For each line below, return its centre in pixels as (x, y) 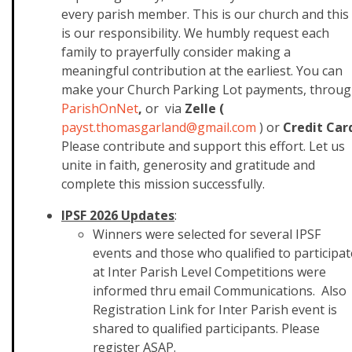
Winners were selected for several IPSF (207, 234)
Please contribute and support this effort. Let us (203, 146)
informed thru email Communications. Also (220, 291)
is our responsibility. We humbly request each (195, 33)
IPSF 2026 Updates (118, 215)
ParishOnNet (100, 108)
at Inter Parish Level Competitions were (209, 272)
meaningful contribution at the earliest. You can (202, 71)
